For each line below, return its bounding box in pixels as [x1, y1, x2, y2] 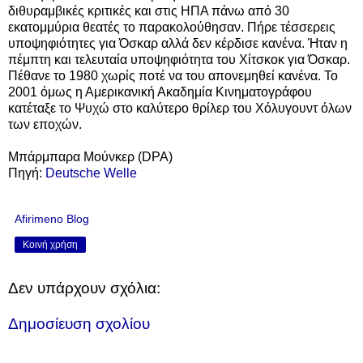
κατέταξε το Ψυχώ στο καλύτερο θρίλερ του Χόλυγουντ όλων [8, 101, 352, 116]
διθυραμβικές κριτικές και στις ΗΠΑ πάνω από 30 [8, 4, 289, 19]
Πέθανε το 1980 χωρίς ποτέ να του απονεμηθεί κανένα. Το [8, 69, 338, 83]
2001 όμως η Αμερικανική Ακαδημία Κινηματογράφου [8, 85, 312, 100]
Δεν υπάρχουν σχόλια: [8, 280, 160, 297]
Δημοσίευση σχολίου [8, 314, 150, 332]
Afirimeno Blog [15, 212, 89, 226]
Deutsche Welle [45, 166, 137, 181]
